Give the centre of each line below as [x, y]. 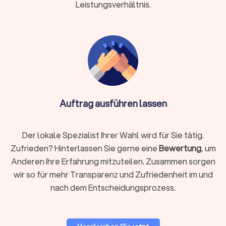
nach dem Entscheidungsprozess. [113, 188]
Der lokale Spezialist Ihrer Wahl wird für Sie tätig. [113, 135]
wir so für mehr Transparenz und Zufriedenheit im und [113, 175]
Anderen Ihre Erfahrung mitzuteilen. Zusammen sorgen [113, 161]
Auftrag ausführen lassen [113, 104]
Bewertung [180, 148]
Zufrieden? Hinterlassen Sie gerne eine [84, 148]
